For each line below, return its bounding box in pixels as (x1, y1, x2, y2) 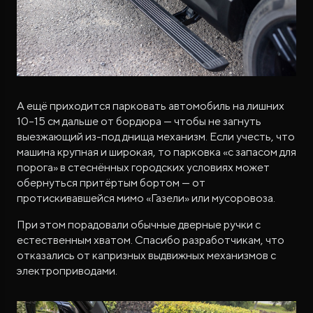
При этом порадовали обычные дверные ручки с (17, 217, 261, 231)
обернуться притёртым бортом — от (17, 175, 205, 189)
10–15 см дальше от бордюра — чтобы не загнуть (17, 114, 261, 128)
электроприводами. (17, 263, 117, 277)
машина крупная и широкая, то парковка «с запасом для (17, 145, 296, 159)
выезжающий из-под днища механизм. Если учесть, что (17, 129, 295, 143)
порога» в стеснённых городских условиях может (17, 160, 270, 174)
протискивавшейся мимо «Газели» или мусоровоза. (17, 191, 275, 205)
